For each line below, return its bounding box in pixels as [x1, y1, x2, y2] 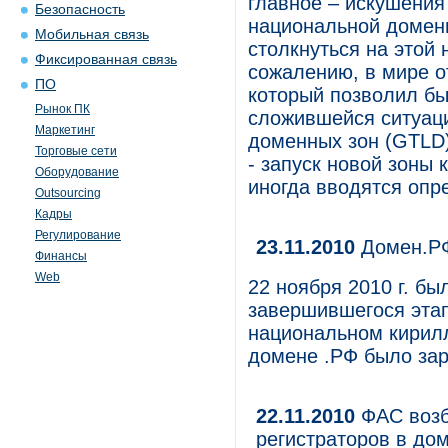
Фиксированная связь [35, 52, 177, 67]
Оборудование [35, 165, 119, 179]
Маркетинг [35, 123, 95, 137]
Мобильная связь [35, 27, 149, 42]
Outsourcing [35, 186, 101, 200]
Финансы [35, 249, 87, 263]
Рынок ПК [35, 102, 90, 116]
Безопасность [35, 2, 125, 17]
